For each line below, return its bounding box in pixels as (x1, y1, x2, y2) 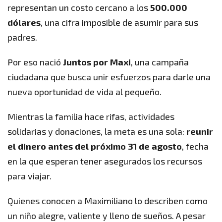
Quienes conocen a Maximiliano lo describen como (7, 195, 208, 207)
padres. (7, 32, 37, 43)
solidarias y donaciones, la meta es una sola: (7, 126, 186, 137)
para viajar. (7, 170, 52, 182)
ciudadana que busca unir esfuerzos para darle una (7, 71, 211, 83)
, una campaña (131, 56, 189, 68)
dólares (7, 17, 41, 28)
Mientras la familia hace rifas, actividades (7, 111, 174, 122)
